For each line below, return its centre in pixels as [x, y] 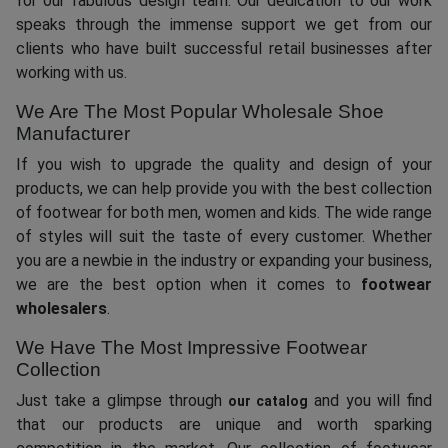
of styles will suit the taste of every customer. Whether [224, 237]
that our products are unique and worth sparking [224, 425]
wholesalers [61, 309]
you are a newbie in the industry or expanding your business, [224, 261]
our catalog [268, 401]
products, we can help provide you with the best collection [224, 189]
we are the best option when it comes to [188, 285]
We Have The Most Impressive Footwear [191, 348]
